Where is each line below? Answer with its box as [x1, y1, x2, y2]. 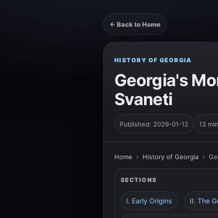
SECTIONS [121, 176, 157, 183]
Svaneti [114, 89, 173, 109]
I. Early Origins [126, 197, 172, 205]
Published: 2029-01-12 [120, 120, 188, 128]
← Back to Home [109, 20, 161, 28]
